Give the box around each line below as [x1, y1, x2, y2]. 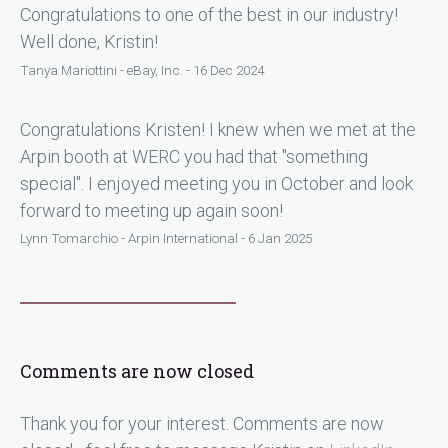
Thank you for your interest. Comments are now [20, 413, 384, 435]
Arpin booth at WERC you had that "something [20, 145, 368, 167]
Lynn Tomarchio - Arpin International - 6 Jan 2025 [20, 230, 312, 247]
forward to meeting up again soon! [20, 199, 283, 221]
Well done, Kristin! [20, 31, 158, 53]
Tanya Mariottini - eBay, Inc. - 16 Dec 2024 [20, 61, 264, 78]
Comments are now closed [20, 359, 254, 384]
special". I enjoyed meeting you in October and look [20, 172, 413, 194]
